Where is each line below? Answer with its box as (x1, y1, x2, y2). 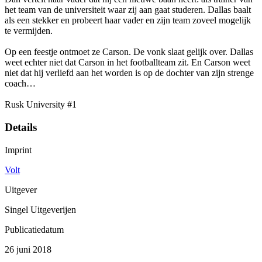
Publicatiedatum (5, 224, 64, 235)
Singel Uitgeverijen (5, 204, 76, 215)
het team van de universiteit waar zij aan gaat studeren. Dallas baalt (5, 5, 251, 15)
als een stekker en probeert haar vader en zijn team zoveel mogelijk (5, 15, 251, 26)
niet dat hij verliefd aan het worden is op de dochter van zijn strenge (5, 68, 254, 78)
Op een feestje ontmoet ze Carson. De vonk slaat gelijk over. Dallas (5, 47, 253, 57)
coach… (5, 78, 36, 89)
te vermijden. (5, 26, 53, 36)
